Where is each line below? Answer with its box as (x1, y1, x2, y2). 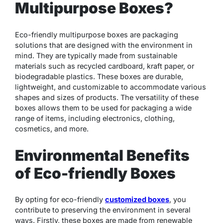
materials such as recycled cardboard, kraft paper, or (15, 61, 194, 70)
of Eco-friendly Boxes (15, 164, 176, 182)
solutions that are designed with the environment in (15, 40, 193, 49)
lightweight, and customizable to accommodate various (15, 82, 206, 91)
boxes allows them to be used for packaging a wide (15, 103, 192, 112)
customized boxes (105, 195, 169, 204)
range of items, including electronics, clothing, (15, 113, 175, 122)
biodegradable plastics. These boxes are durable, (15, 72, 183, 81)
